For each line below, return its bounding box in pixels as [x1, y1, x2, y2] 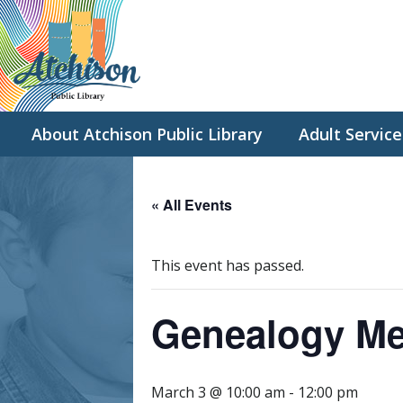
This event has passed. [151, 255, 304, 275]
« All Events [151, 194, 232, 215]
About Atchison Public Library [31, 123, 263, 145]
